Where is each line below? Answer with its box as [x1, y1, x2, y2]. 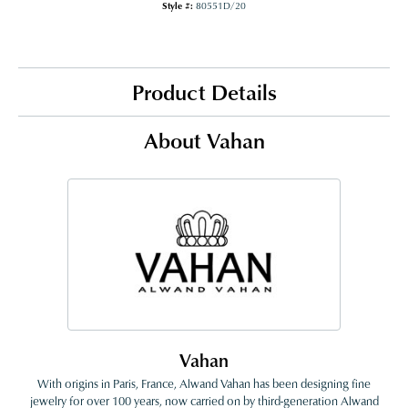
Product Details [131, 76, 277, 107]
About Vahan [143, 125, 265, 156]
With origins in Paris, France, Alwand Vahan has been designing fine [37, 375, 371, 393]
